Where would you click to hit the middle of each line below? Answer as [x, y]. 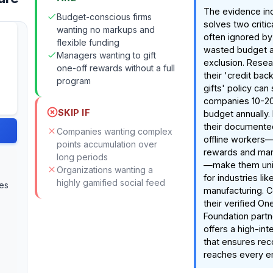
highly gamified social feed [111, 183]
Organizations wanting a [105, 170]
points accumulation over [107, 144]
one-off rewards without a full [115, 68]
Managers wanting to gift [106, 55]
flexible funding [88, 42]
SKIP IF [74, 112]
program [73, 81]
